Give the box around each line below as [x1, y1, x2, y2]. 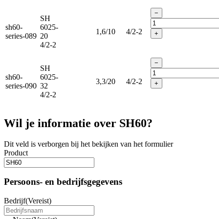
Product [4, 148, 28, 157]
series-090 [5, 81, 37, 90]
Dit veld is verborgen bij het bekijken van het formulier [4, 139, 173, 148]
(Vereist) [25, 197, 51, 205]
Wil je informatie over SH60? [4, 116, 153, 130]
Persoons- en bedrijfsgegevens [4, 176, 122, 187]
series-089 [5, 31, 37, 40]
